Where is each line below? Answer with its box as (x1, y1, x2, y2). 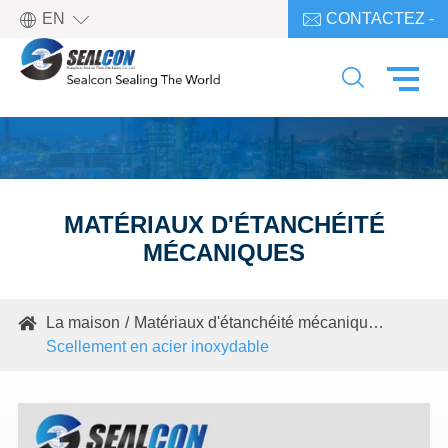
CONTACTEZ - (322, 10, 434, 27)
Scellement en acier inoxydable (45, 338, 269, 356)
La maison (45, 314, 120, 332)
